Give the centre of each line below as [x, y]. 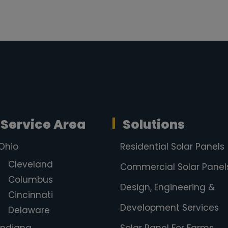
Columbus [30, 180]
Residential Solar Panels [172, 147]
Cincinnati [30, 195]
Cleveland [30, 164]
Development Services [169, 208]
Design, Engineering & [167, 187]
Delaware [29, 210]
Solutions [154, 124]
